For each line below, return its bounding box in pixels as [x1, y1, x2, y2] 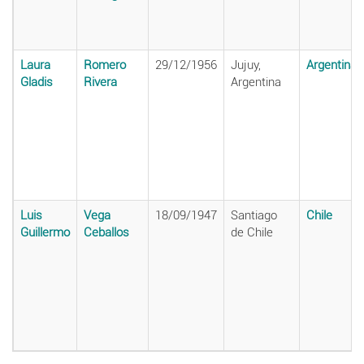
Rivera [84, 74, 117, 89]
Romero [84, 57, 126, 72]
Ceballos [84, 224, 129, 240]
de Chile [231, 224, 273, 240]
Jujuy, [231, 57, 261, 72]
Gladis [20, 74, 53, 89]
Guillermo [20, 224, 70, 240]
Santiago [231, 207, 277, 223]
